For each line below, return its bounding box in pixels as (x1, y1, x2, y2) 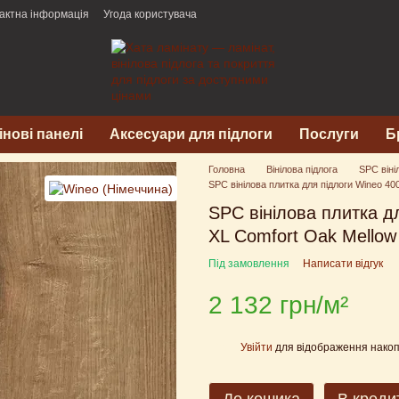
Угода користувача (103, 8, 197, 20)
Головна (208, 164, 245, 175)
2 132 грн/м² (208, 290, 348, 319)
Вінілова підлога (266, 164, 338, 175)
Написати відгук (303, 257, 383, 270)
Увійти (240, 340, 273, 354)
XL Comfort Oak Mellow (208, 226, 396, 246)
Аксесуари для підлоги (110, 126, 273, 142)
